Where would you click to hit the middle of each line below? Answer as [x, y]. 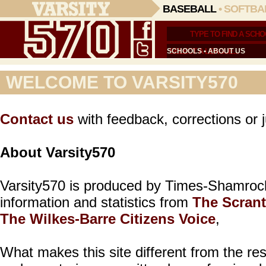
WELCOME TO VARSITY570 [122, 82]
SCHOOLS [184, 51]
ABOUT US [227, 51]
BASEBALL [189, 9]
